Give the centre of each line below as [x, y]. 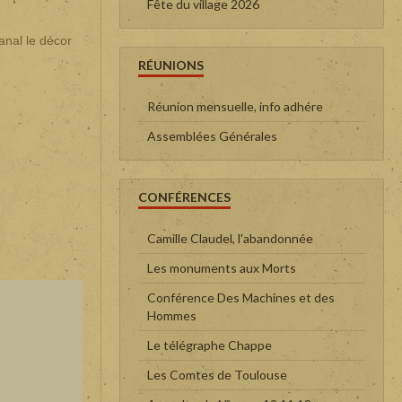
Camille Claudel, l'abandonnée [230, 238]
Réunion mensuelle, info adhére [235, 106]
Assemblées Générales [212, 135]
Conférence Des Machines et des [241, 297]
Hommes [172, 315]
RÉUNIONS [171, 65]
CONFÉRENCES [184, 197]
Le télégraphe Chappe [210, 345]
